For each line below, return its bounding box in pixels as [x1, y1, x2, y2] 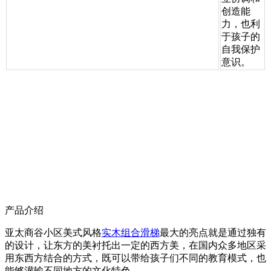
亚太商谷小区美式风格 [5, 227, 102, 238]
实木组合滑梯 [102, 227, 160, 238]
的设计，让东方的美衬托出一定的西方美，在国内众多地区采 [5, 240, 266, 250]
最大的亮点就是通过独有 [160, 227, 266, 238]
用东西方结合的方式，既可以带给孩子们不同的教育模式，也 [5, 252, 266, 263]
